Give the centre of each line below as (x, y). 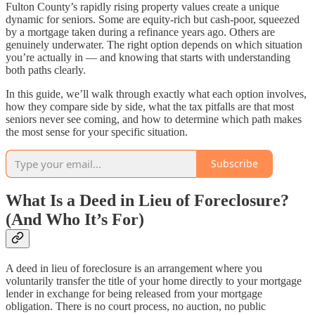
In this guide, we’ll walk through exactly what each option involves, (156, 94)
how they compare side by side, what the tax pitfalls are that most (150, 106)
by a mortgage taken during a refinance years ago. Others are (140, 32)
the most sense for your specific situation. (97, 131)
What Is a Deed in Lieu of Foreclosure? (147, 201)
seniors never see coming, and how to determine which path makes (154, 119)
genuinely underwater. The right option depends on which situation (154, 44)
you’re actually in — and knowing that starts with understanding (148, 57)
